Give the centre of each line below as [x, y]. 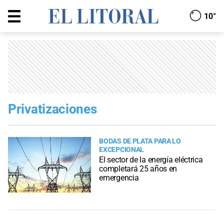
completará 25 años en [138, 169]
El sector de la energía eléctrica [151, 160]
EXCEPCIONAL [122, 150]
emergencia [119, 178]
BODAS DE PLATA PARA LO [140, 141]
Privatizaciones [52, 109]
